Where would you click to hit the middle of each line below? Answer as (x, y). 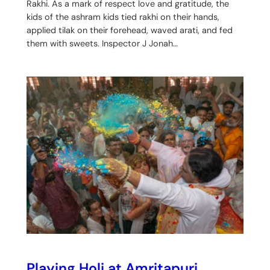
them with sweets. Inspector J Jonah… (102, 44)
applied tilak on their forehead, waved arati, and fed (129, 30)
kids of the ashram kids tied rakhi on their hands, (123, 17)
